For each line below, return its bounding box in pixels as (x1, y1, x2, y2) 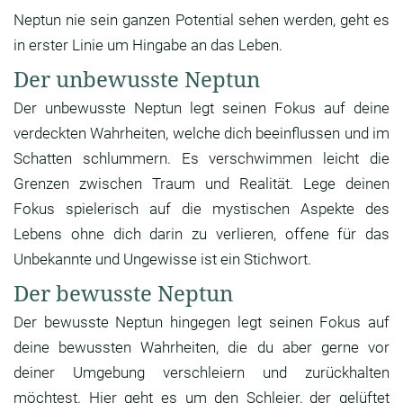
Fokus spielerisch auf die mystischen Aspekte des (13, 200, 390, 219)
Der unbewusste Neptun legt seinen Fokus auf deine (13, 99, 390, 118)
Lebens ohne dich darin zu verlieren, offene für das (13, 225, 390, 244)
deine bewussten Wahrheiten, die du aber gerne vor (13, 338, 390, 357)
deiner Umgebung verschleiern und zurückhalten (13, 363, 390, 382)
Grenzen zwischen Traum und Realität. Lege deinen (13, 175, 390, 193)
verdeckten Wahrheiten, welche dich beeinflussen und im (13, 124, 390, 143)
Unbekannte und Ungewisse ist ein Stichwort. (13, 250, 311, 269)
